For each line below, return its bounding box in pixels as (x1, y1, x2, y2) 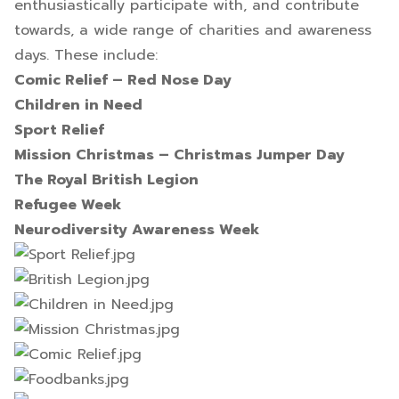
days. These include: (14, 45, 158, 66)
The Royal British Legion (14, 169, 199, 191)
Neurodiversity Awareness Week (14, 219, 259, 240)
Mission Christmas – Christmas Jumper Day (14, 144, 345, 166)
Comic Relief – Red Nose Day (14, 69, 232, 91)
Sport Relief (14, 119, 104, 141)
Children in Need (14, 94, 142, 116)
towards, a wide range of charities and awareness (14, 20, 371, 41)
